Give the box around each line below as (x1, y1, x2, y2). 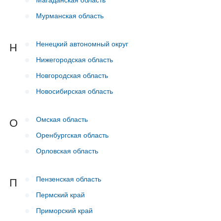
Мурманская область (36, 10, 104, 20)
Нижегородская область (36, 54, 113, 64)
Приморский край (36, 205, 93, 215)
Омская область (36, 114, 88, 124)
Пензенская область (36, 174, 101, 184)
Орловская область (36, 146, 98, 155)
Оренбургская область (36, 130, 109, 140)
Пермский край (36, 189, 85, 199)
